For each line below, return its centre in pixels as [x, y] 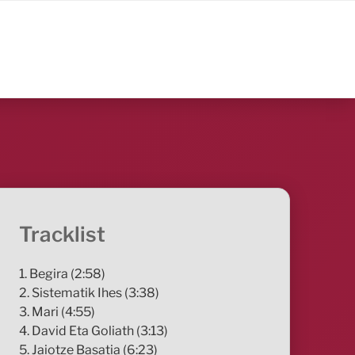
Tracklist [63, 235]
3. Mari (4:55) [57, 311]
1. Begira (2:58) [63, 273]
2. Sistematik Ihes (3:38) [90, 292]
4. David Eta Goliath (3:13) [94, 330]
